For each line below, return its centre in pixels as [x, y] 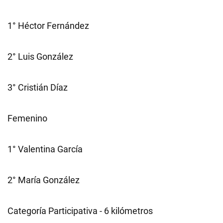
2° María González [44, 180]
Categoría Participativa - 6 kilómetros [80, 211]
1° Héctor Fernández [48, 26]
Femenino [27, 118]
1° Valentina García [45, 149]
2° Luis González [40, 56]
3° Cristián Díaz [38, 87]
